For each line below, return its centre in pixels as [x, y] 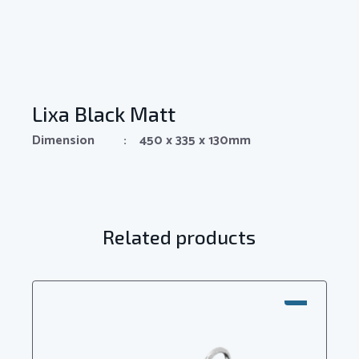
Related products [179, 236]
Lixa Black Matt [104, 113]
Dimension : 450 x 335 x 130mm [141, 140]
